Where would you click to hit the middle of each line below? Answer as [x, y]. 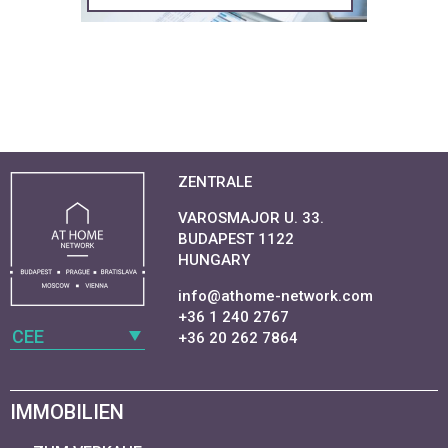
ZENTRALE [215, 181]
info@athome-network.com [275, 295]
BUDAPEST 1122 [236, 238]
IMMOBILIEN [67, 411]
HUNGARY [214, 259]
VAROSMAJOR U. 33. [251, 217]
